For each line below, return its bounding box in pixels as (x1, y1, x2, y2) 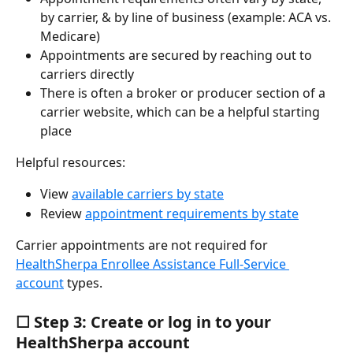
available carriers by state (72, 185, 224, 203)
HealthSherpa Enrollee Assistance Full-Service (16, 255, 289, 273)
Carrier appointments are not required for (16, 236, 271, 255)
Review (40, 204, 85, 222)
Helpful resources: (16, 153, 125, 171)
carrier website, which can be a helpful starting (40, 102, 323, 121)
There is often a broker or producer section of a (40, 84, 329, 102)
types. (64, 274, 102, 292)
